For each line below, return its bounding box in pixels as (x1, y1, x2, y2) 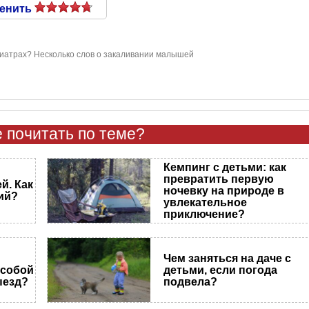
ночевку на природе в (163, 184, 285, 197)
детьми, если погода (163, 263, 278, 276)
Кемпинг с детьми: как (163, 161, 287, 173)
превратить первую (163, 172, 275, 185)
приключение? (163, 208, 246, 220)
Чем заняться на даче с (163, 252, 292, 264)
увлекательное (163, 196, 248, 208)
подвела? (163, 275, 218, 288)
